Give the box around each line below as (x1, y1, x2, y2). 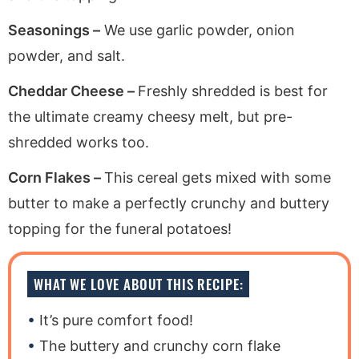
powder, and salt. (8, 46, 125, 64)
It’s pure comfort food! (39, 311, 193, 329)
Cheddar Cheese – (8, 82, 138, 99)
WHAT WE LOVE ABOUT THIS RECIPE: (34, 273, 244, 294)
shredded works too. (8, 133, 149, 151)
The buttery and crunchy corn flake (39, 337, 280, 354)
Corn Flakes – (8, 168, 104, 186)
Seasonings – (8, 21, 100, 38)
